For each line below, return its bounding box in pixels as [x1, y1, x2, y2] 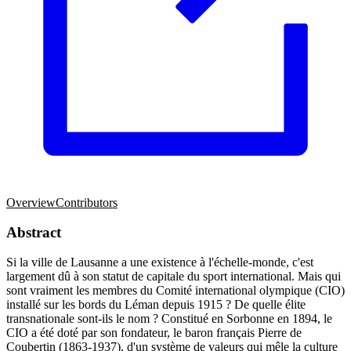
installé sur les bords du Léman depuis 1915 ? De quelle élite [6, 298, 306, 312]
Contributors [56, 195, 118, 209]
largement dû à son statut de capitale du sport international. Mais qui [6, 270, 341, 284]
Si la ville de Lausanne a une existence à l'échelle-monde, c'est [6, 255, 313, 270]
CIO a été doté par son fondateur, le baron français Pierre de [6, 326, 302, 340]
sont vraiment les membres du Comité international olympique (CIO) [6, 284, 345, 298]
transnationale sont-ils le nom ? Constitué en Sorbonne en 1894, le [6, 312, 332, 326]
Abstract [6, 223, 61, 241]
